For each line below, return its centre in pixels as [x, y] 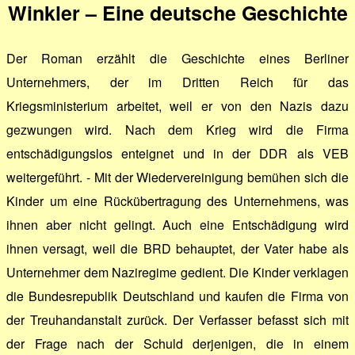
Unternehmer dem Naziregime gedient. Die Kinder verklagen [177, 272]
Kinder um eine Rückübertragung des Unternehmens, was [177, 201]
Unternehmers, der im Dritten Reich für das [177, 82]
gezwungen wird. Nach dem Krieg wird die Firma [177, 130]
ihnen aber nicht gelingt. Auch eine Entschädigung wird [177, 225]
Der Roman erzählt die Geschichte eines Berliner [177, 58]
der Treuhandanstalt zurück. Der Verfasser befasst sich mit [177, 320]
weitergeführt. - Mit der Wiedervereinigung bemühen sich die [177, 177]
